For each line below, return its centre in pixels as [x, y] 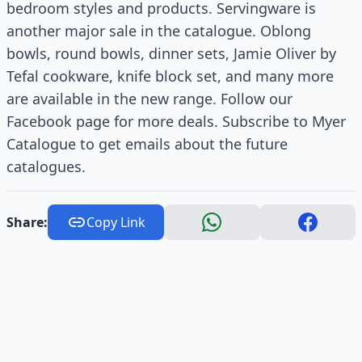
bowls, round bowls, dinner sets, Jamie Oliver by [171, 53]
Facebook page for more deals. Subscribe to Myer [176, 121]
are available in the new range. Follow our [149, 99]
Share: [27, 222]
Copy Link [116, 222]
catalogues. [46, 166]
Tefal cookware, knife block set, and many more [170, 76]
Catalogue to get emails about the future [147, 144]
